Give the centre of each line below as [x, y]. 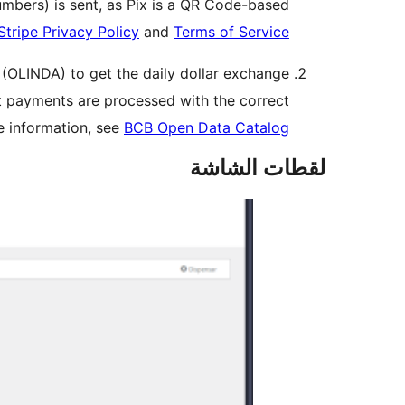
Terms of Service [231, 31]
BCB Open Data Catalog [207, 127]
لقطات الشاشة [258, 167]
